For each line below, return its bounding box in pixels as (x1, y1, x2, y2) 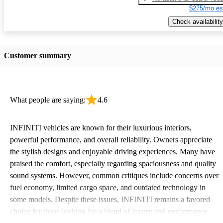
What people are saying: (10, 95, 86, 104)
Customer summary (4, 51, 71, 60)
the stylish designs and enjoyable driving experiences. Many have (10, 147, 215, 156)
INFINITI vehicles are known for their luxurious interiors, (10, 123, 192, 132)
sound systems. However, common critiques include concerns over (10, 171, 219, 180)
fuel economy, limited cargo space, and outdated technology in (10, 183, 206, 192)
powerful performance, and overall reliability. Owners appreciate (10, 135, 212, 144)
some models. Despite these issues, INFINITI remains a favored (10, 195, 210, 204)
